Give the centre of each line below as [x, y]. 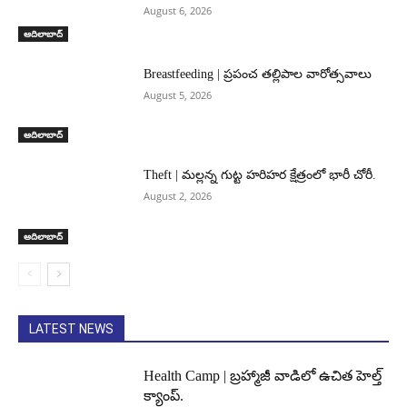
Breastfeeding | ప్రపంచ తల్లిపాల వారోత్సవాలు [258, 74]
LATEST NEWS [71, 329]
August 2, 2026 [178, 196]
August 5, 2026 [178, 94]
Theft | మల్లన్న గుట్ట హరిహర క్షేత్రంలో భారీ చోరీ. [260, 175]
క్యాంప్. [164, 396]
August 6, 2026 [178, 11]
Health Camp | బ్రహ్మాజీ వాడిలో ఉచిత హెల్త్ [263, 376]
